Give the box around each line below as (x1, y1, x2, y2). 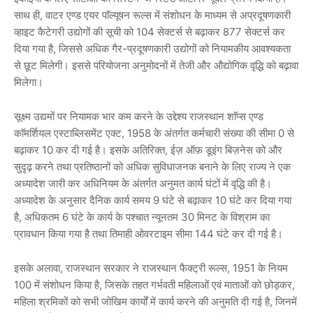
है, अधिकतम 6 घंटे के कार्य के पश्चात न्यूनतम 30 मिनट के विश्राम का (14, 210, 270, 224)
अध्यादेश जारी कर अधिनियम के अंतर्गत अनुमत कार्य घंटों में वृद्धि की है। (14, 176, 272, 190)
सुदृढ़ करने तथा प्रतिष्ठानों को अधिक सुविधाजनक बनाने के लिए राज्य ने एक (14, 159, 291, 173)
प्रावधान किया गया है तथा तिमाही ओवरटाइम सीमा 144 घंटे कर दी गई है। (14, 226, 283, 240)
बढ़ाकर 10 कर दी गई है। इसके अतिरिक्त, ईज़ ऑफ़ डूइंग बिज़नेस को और (14, 143, 282, 156)
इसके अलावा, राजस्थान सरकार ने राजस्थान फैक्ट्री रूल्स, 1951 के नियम (14, 261, 288, 275)
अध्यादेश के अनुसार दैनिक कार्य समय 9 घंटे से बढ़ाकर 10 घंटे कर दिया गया (14, 193, 291, 207)
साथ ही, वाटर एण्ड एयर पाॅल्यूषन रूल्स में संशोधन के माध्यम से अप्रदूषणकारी (14, 8, 291, 22)
